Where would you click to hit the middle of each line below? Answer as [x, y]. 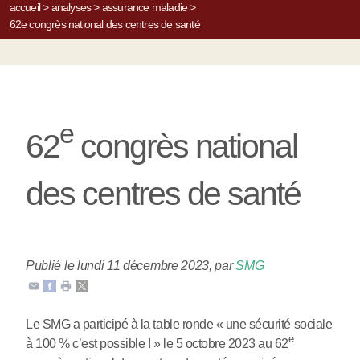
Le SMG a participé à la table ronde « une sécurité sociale [179, 324]
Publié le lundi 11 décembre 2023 [118, 265]
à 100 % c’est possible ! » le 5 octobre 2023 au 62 [157, 343]
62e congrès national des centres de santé [104, 24]
